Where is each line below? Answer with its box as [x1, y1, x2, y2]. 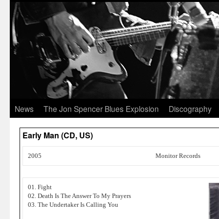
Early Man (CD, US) [22, 130, 93, 141]
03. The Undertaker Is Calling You [28, 201, 118, 208]
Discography [169, 103, 212, 114]
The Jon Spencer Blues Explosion [44, 103, 159, 114]
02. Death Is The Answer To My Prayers [28, 192, 131, 199]
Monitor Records [155, 152, 200, 159]
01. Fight [28, 183, 52, 191]
